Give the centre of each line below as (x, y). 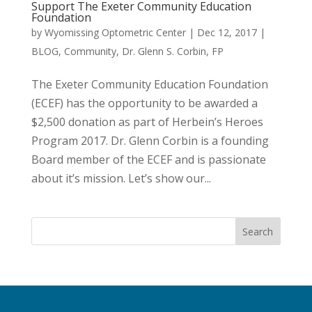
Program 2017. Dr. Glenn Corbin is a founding (150, 141)
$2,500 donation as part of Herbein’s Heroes (147, 122)
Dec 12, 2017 (227, 33)
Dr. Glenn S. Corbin (164, 52)
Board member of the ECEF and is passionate (148, 160)
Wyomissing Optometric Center (115, 33)
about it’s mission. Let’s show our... (121, 179)
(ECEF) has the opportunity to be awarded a (144, 103)
